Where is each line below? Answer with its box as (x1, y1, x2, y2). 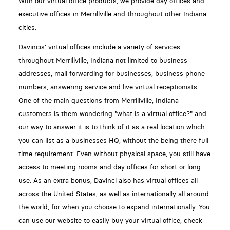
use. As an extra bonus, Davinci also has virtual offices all (18, 177, 198, 185)
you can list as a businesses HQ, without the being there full (18, 137, 208, 145)
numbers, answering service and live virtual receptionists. (18, 83, 199, 91)
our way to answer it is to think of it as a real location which (18, 123, 205, 131)
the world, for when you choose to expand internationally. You (18, 203, 210, 212)
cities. (18, 23, 36, 31)
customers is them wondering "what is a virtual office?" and (18, 110, 206, 118)
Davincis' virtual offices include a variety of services (18, 43, 180, 51)
